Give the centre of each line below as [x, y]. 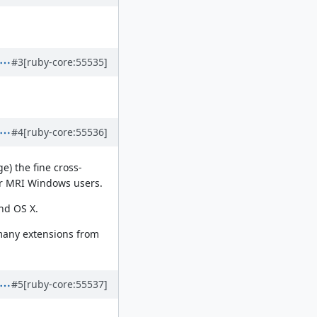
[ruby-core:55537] [65, 284]
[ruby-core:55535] [65, 62]
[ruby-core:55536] [65, 132]
